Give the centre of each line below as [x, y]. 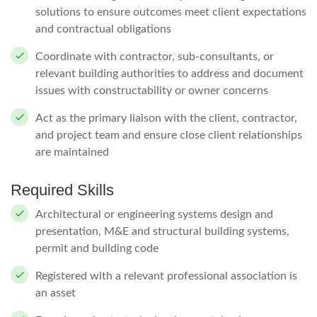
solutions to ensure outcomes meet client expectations [171, 12]
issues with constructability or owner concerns [152, 91]
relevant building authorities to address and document [169, 74]
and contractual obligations [103, 29]
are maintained [72, 152]
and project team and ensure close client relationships [169, 135]
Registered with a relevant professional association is [166, 276]
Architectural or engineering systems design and [154, 214]
